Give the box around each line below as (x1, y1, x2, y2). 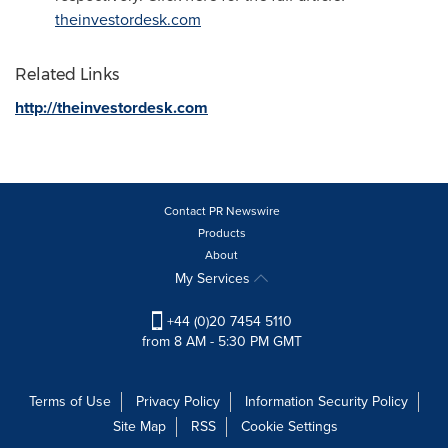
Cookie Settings (241, 416, 338, 438)
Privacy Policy (136, 391, 220, 413)
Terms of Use (29, 391, 111, 413)
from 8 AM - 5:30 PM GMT (141, 331, 302, 353)
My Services (175, 268, 254, 289)
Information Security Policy (245, 391, 408, 413)
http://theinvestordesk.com (15, 96, 208, 119)
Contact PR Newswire (163, 202, 280, 220)
